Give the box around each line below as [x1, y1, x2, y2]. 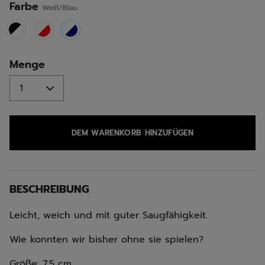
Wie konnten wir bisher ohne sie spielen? [9, 232, 203, 247]
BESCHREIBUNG [9, 181, 89, 198]
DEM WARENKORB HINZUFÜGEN [72, 127, 193, 138]
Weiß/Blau [42, 2, 77, 13]
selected [70, 38, 105, 48]
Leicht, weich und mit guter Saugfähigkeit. [9, 208, 208, 222]
